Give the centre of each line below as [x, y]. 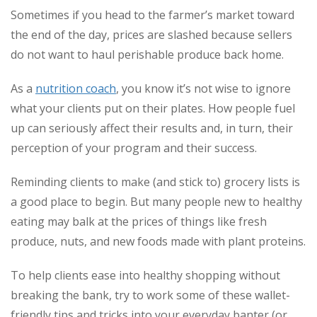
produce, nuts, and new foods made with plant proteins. [158, 241]
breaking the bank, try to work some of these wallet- [150, 295]
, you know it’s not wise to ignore [203, 88]
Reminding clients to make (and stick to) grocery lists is [155, 181]
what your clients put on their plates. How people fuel [153, 108]
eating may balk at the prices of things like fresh [139, 221]
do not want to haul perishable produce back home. [147, 54]
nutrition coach [76, 88]
